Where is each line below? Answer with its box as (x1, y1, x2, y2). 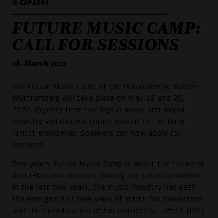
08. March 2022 (12, 58, 67, 68)
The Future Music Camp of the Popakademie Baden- (12, 82, 200, 91)
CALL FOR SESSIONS (12, 33, 179, 55)
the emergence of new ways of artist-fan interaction (12, 195, 202, 204)
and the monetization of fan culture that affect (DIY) (12, 206, 204, 216)
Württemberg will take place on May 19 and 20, (12, 93, 185, 103)
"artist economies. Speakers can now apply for (12, 128, 182, 138)
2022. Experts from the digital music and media (12, 105, 185, 114)
